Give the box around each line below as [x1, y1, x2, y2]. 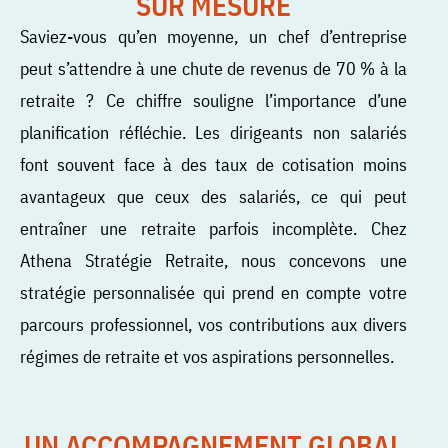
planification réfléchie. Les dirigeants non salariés [20, 119, 407, 144]
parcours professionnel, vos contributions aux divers [20, 311, 407, 336]
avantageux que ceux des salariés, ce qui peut [20, 183, 407, 208]
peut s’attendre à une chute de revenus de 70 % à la [20, 55, 407, 80]
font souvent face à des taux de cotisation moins [20, 151, 407, 176]
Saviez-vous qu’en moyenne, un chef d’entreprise [20, 23, 407, 48]
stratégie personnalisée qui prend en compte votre [20, 279, 407, 304]
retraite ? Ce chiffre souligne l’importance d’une [20, 87, 407, 112]
